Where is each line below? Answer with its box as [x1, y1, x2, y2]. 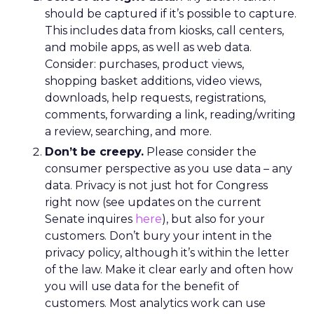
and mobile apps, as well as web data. [45, 41, 252, 54]
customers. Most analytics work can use [45, 296, 266, 310]
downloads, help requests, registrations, [45, 91, 266, 104]
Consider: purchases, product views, [45, 57, 244, 71]
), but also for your [162, 212, 265, 226]
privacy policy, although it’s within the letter [45, 246, 289, 259]
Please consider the [144, 145, 257, 158]
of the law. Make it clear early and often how [45, 263, 293, 276]
